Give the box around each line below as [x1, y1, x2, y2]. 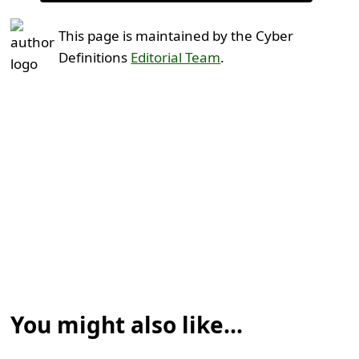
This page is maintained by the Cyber [58, 26, 294, 46]
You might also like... [10, 309, 244, 341]
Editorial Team [131, 48, 221, 67]
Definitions [58, 48, 131, 67]
